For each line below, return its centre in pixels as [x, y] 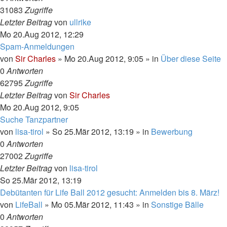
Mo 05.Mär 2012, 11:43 [92, 204]
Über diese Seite [191, 59]
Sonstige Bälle [177, 204]
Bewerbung [172, 131]
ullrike [80, 22]
